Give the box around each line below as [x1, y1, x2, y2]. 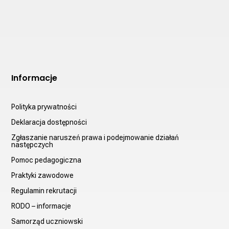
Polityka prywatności [11, 102, 77, 111]
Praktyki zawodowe [11, 171, 74, 179]
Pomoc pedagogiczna [11, 155, 82, 164]
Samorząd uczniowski [11, 217, 83, 225]
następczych [11, 140, 54, 149]
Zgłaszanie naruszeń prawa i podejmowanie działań [11, 133, 179, 142]
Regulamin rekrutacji [11, 186, 77, 195]
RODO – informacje [11, 201, 72, 210]
